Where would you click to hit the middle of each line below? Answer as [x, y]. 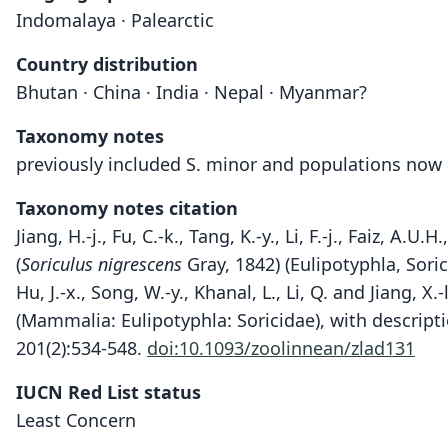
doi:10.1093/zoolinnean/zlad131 [281, 348]
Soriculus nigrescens [101, 264]
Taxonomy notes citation [127, 208]
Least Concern [76, 420]
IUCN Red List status [108, 392]
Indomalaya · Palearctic [115, 20]
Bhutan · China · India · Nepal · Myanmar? [191, 92]
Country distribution [107, 64]
